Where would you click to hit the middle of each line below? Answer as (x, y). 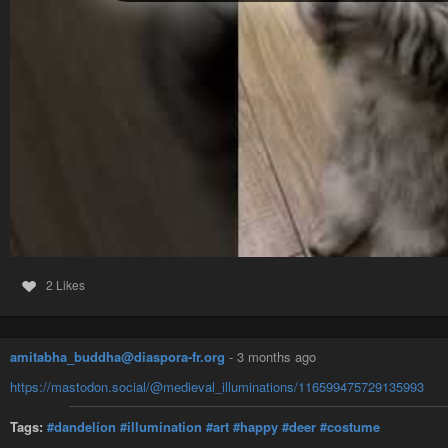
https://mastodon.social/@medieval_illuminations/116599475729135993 (217, 386)
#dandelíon (81, 426)
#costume (350, 426)
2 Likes (65, 285)
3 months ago (276, 357)
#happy (255, 426)
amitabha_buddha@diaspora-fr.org (117, 357)
